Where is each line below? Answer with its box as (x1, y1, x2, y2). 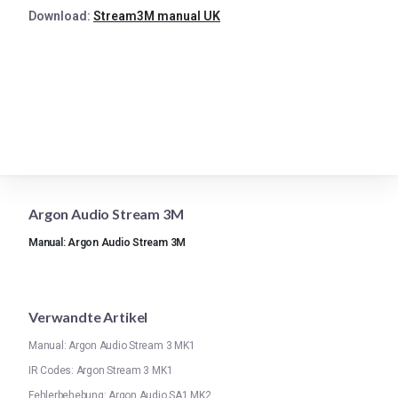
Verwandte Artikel (28, 308, 148, 325)
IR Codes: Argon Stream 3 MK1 (28, 364, 173, 377)
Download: (28, 9, 93, 23)
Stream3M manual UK (93, 9, 220, 23)
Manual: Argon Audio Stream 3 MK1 (28, 339, 195, 352)
